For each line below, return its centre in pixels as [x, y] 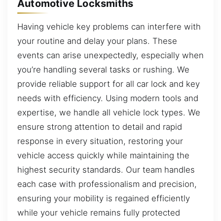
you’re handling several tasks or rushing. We [103, 70]
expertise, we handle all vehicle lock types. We [109, 113]
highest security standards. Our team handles [106, 170]
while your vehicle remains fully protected [99, 213]
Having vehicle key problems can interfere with [109, 27]
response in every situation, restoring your [100, 141]
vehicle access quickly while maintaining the [103, 156]
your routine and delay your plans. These [97, 41]
